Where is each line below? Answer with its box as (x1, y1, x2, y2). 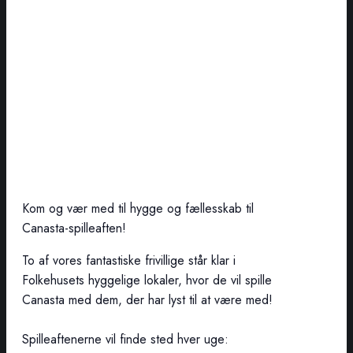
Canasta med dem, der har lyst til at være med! (22, 291, 277, 310)
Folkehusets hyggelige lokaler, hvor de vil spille (22, 271, 272, 290)
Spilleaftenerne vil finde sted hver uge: (22, 330, 229, 349)
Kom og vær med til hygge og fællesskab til (22, 199, 254, 218)
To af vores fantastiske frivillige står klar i (22, 251, 236, 270)
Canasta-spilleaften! (22, 219, 126, 238)
